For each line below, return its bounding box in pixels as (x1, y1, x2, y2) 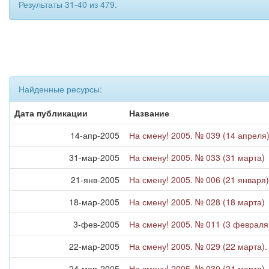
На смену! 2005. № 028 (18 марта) (129, 196, 265, 208)
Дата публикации (14, 107, 88, 119)
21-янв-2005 (71, 174, 119, 186)
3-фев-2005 (73, 218, 119, 230)
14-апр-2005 (70, 129, 119, 141)
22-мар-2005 (69, 240, 119, 252)
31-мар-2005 (69, 151, 119, 163)
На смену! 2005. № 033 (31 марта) (129, 151, 265, 163)
